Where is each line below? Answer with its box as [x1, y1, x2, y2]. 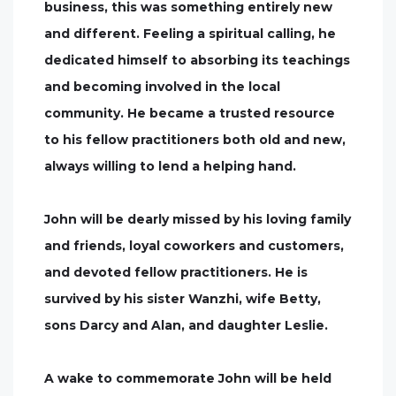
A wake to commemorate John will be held [44, 370, 331, 386]
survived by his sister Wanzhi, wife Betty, [44, 291, 321, 307]
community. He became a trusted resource [44, 105, 335, 121]
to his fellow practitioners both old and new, [44, 132, 346, 148]
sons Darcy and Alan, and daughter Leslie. [44, 317, 328, 333]
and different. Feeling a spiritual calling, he [44, 26, 336, 42]
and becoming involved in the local [44, 79, 280, 95]
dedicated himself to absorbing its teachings [44, 52, 350, 68]
